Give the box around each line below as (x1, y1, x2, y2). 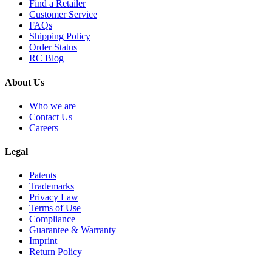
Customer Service (29, 9, 97, 20)
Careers (29, 122, 58, 133)
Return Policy (29, 246, 82, 257)
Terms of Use (29, 203, 81, 214)
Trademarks (29, 181, 74, 192)
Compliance (29, 214, 75, 225)
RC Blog (29, 53, 64, 64)
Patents (29, 170, 56, 181)
